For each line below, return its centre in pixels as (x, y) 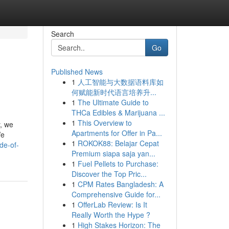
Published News (77, 72)
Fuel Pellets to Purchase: (118, 164)
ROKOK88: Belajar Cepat (118, 143)
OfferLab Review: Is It (112, 204)
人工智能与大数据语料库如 (120, 82)
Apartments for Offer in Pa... (117, 133)
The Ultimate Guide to (113, 102)
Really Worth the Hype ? (111, 215)
